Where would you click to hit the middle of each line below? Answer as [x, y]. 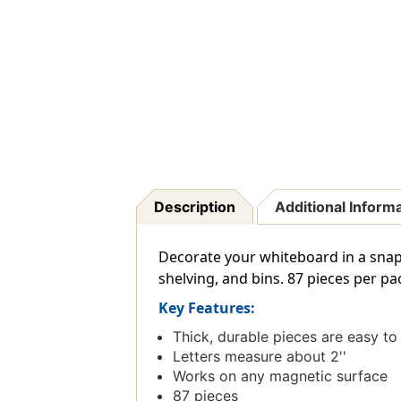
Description [194, 207]
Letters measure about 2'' [259, 357]
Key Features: [206, 308]
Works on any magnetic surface [280, 376]
